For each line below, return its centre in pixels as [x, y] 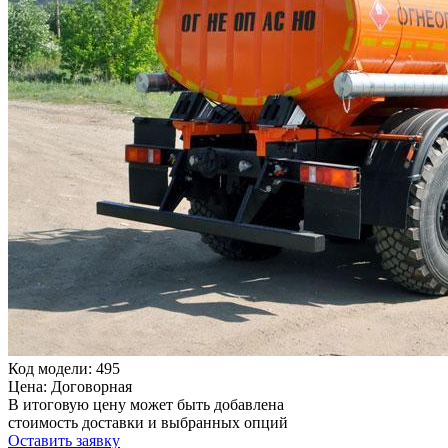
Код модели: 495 [64, 368]
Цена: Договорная [70, 386]
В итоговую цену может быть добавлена [146, 404]
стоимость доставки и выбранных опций [148, 422]
